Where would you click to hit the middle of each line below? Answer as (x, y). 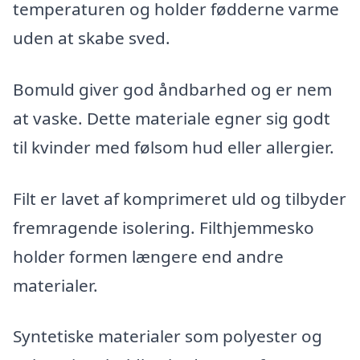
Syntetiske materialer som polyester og (168, 336)
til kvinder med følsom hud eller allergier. (174, 147)
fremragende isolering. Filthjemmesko (164, 227)
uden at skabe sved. (92, 38)
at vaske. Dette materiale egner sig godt (172, 118)
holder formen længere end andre (148, 256)
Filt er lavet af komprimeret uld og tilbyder (180, 198)
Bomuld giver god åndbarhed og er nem (172, 89)
